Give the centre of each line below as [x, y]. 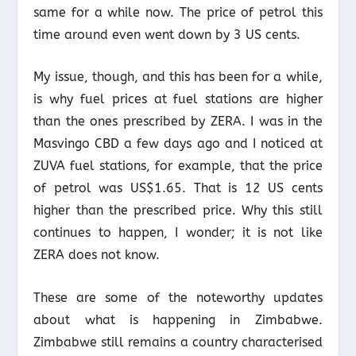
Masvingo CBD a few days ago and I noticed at [178, 144]
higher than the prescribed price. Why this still [178, 211]
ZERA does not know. [97, 255]
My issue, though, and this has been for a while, [178, 77]
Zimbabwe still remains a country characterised [178, 342]
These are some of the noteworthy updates [178, 297]
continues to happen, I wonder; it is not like [178, 233]
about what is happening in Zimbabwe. [178, 319]
